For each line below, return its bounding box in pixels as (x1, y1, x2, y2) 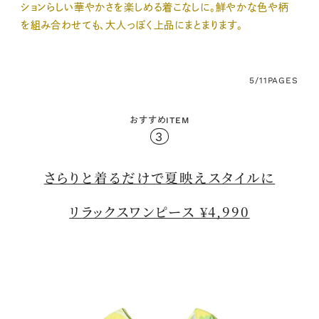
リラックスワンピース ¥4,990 (69, 202, 250, 221)
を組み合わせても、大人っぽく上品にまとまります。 (20, 19, 244, 30)
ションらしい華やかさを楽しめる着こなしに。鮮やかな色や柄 (20, 1, 289, 12)
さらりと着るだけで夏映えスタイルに (43, 167, 276, 187)
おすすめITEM (129, 115, 190, 126)
